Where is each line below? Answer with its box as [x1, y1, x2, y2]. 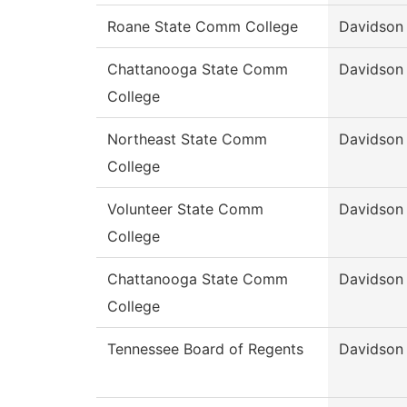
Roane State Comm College [107, 17, 298, 36]
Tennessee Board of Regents [107, 340, 303, 359]
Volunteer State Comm [107, 200, 263, 219]
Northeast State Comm [107, 130, 267, 149]
